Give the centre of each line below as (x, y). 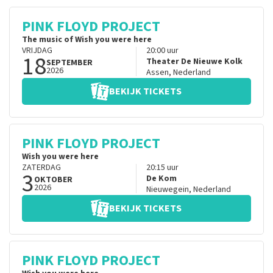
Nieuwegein (167, 190)
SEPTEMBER (69, 63)
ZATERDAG (41, 168)
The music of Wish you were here (87, 40)
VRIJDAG (37, 51)
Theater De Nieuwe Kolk (194, 62)
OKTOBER (53, 180)
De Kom (161, 179)
